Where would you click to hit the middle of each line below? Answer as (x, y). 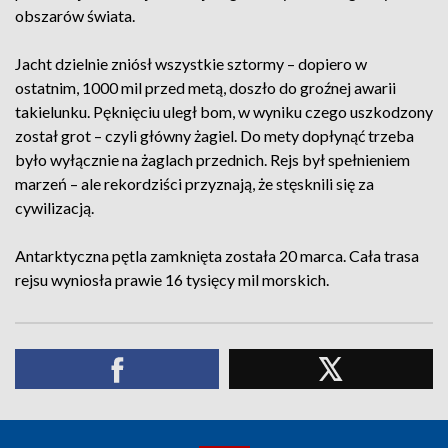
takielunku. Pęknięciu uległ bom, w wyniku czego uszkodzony (224, 111)
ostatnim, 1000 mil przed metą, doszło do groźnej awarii (205, 87)
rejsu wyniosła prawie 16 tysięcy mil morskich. (172, 279)
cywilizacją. (54, 207)
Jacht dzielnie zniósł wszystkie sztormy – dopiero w (191, 63)
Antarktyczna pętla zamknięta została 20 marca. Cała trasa (217, 255)
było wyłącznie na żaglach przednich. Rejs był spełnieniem (212, 159)
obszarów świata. (75, 15)
